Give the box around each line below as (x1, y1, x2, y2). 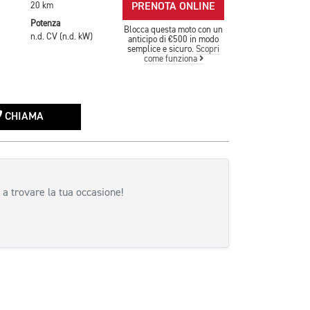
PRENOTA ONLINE (131, 1, 216, 12)
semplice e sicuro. (127, 45, 197, 54)
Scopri (196, 45, 220, 54)
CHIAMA (2, 111, 44, 123)
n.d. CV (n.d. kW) (30, 32, 93, 42)
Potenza (30, 19, 61, 28)
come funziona (143, 55, 199, 64)
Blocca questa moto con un (124, 26, 224, 35)
